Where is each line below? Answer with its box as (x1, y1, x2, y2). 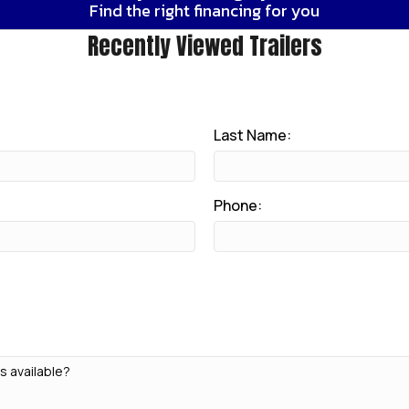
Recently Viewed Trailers (87, 28, 322, 63)
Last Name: (214, 124, 291, 145)
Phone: (214, 194, 262, 215)
